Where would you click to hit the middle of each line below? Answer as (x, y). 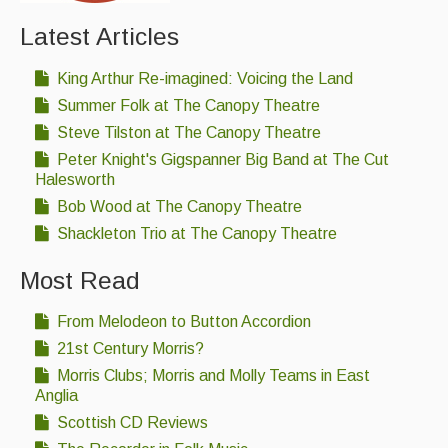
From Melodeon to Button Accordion (182, 322)
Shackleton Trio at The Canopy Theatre (195, 233)
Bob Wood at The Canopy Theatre (177, 206)
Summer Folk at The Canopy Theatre (186, 105)
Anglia (56, 396)
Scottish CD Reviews (130, 423)
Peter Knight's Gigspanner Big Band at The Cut (221, 159)
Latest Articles (99, 37)
